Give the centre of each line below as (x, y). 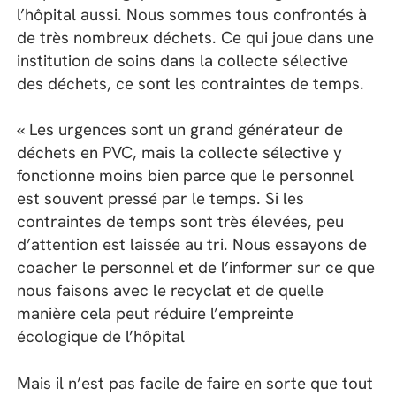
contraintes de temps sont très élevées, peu (181, 222)
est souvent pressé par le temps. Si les (161, 199)
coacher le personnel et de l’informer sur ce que (196, 268)
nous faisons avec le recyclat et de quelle (171, 291)
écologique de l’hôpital (101, 337)
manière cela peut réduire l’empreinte (156, 314)
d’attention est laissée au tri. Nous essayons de (192, 245)
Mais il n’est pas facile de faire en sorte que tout (195, 383)
